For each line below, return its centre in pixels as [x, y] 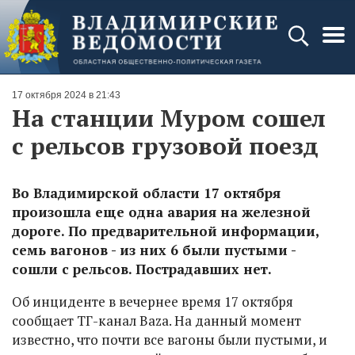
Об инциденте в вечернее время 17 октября [153, 302]
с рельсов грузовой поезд [165, 146]
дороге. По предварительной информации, [165, 231]
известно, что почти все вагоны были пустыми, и [170, 340]
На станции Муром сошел [169, 118]
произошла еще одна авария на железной [161, 212]
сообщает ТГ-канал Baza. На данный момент [157, 321]
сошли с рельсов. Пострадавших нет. [142, 269]
